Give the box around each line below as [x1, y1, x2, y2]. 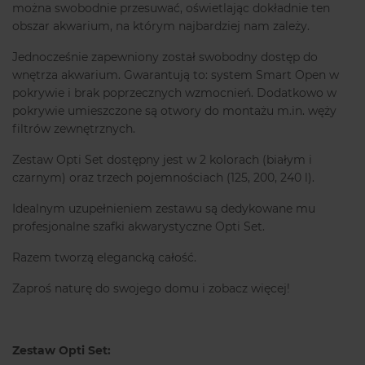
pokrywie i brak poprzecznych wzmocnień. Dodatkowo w [12, 86, 336, 101]
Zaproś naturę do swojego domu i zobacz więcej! [12, 281, 290, 297]
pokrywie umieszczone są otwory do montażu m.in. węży [12, 103, 336, 119]
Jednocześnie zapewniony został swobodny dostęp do [12, 50, 318, 65]
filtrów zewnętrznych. [12, 121, 135, 137]
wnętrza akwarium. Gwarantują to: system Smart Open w [12, 68, 339, 83]
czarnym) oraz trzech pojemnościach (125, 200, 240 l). [12, 170, 314, 186]
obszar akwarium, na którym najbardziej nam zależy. [12, 19, 310, 34]
